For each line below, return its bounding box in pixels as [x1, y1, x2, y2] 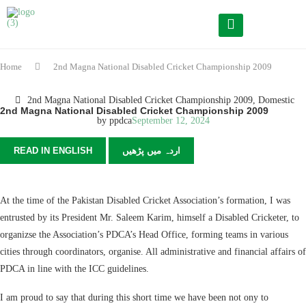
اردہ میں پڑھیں [122, 145, 180, 156]
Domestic [258, 95, 294, 105]
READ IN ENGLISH [14, 145, 92, 156]
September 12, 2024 [131, 115, 210, 126]
